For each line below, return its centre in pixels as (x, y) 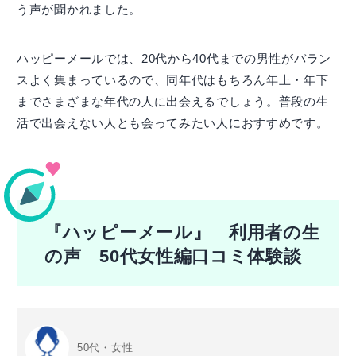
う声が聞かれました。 (79, 10)
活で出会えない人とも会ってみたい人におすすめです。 (173, 123)
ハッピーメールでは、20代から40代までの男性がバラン (174, 59)
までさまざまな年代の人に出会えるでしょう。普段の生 (173, 102)
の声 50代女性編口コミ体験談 (173, 257)
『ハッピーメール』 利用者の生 (182, 233)
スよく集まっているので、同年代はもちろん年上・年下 (173, 80)
